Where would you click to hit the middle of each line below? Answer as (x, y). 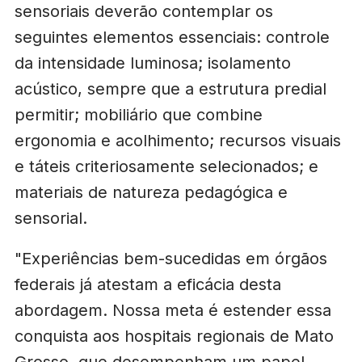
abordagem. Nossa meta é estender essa (173, 310)
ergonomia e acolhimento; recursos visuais (177, 141)
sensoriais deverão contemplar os (143, 12)
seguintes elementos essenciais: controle (172, 38)
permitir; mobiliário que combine (138, 115)
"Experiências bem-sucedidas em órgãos (170, 258)
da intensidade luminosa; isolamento (152, 63)
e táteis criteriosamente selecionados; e (166, 167)
